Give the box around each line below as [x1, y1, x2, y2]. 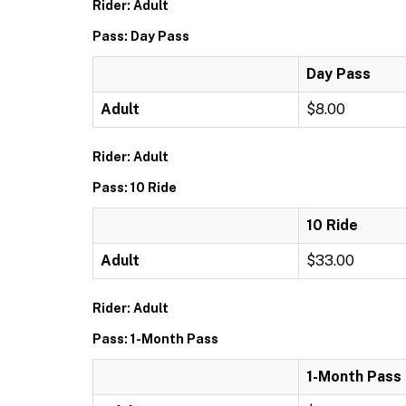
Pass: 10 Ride [92, 180, 177, 195]
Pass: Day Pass [92, 29, 189, 43]
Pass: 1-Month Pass [92, 332, 218, 346]
